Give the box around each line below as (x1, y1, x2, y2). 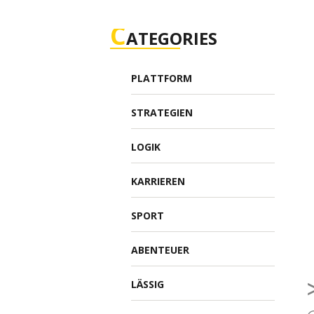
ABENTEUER (131, 243, 189, 257)
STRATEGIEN (131, 106, 193, 119)
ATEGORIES (126, 27, 217, 50)
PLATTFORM (131, 71, 192, 85)
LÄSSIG (131, 278, 164, 291)
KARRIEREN (131, 175, 185, 188)
